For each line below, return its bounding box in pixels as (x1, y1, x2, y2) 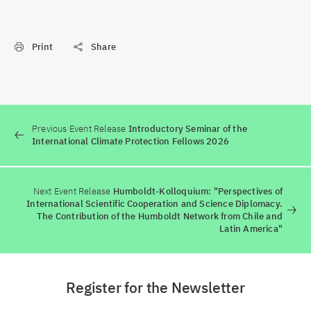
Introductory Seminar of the (126, 123, 248, 135)
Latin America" (219, 223, 283, 235)
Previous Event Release (32, 123, 126, 135)
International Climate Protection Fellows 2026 (32, 135, 229, 147)
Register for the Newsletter (66, 278, 245, 297)
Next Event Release (33, 185, 111, 197)
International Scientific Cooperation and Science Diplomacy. (26, 198, 283, 210)
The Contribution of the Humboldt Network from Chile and (36, 210, 283, 222)
